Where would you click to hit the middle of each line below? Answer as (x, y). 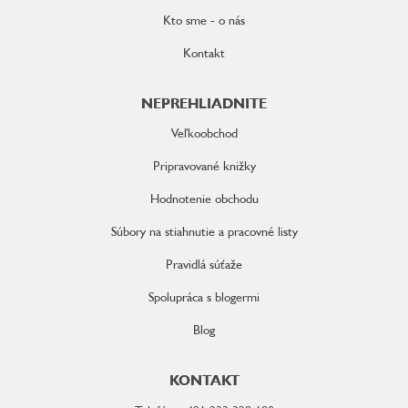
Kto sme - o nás (204, 20)
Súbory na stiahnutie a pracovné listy (204, 231)
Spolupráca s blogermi (204, 296)
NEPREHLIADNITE (204, 103)
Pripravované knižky (204, 165)
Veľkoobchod (204, 133)
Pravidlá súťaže (204, 264)
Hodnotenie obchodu (204, 198)
